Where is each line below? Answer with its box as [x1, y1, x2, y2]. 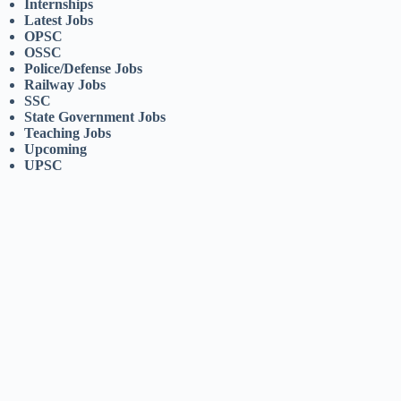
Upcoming [24, 141, 88, 158]
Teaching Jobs [24, 125, 112, 141]
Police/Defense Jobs [24, 61, 143, 77]
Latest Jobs [24, 13, 94, 29]
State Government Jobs [24, 109, 166, 125]
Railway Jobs [24, 77, 107, 93]
